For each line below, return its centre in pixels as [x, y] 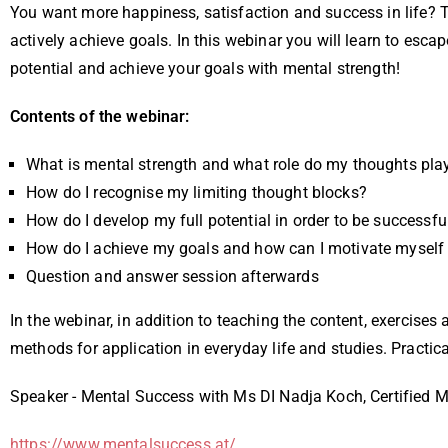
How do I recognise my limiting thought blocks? [196, 192]
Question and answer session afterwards [172, 276]
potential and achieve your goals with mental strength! [205, 68]
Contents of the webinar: [100, 116]
